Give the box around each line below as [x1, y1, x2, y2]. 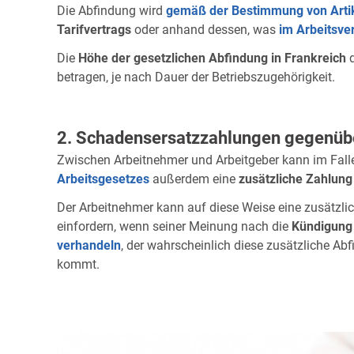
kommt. [57, 256, 100, 272]
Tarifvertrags [57, 21, 131, 37]
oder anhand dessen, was [131, 21, 279, 37]
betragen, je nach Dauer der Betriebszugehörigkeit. [57, 69, 335, 85]
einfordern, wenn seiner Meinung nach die [57, 218, 292, 234]
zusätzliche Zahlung [239, 171, 352, 186]
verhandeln [57, 237, 121, 253]
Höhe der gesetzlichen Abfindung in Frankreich [78, 50, 346, 66]
